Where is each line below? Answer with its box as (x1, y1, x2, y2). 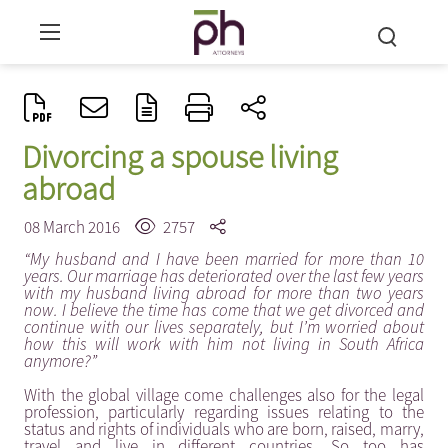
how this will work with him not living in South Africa (23, 333, 425, 355)
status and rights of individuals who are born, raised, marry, (23, 418, 425, 440)
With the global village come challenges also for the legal (23, 384, 425, 406)
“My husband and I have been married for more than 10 (23, 248, 425, 270)
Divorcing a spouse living (21, 137, 338, 177)
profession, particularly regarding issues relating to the (23, 401, 425, 423)
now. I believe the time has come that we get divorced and (23, 299, 425, 321)
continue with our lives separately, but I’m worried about (23, 316, 425, 338)
